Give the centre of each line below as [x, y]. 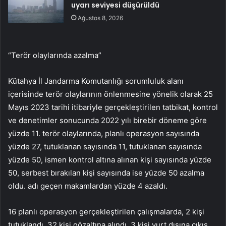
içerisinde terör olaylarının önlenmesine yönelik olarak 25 [110, 94]
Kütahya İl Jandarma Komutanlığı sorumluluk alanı [96, 81]
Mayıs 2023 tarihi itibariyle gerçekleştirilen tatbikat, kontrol [113, 107]
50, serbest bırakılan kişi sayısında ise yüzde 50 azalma [106, 173]
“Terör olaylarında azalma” [55, 55]
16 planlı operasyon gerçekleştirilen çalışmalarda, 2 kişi [106, 211]
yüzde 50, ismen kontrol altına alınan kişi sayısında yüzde [110, 159]
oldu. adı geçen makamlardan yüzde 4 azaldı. [88, 186]
